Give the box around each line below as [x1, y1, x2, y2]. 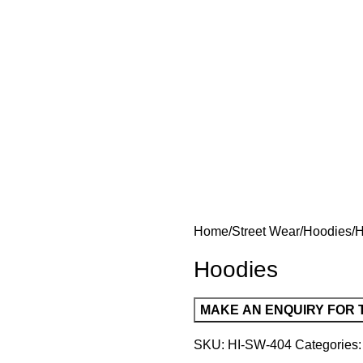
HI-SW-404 [228, 338, 295, 352]
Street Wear [232, 224, 300, 238]
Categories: [295, 338, 361, 352]
